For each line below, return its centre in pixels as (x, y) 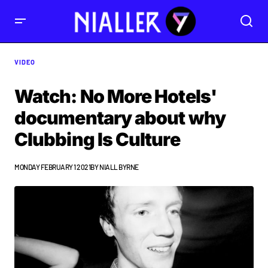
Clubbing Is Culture (97, 139)
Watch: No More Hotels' (115, 96)
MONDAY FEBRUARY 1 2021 (53, 167)
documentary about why (120, 118)
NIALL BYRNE (119, 167)
